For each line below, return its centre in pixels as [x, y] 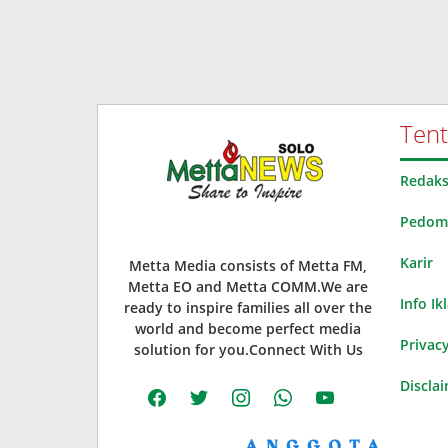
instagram [258, 390]
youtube [336, 390]
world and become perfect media [248, 328]
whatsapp [299, 390]
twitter [205, 390]
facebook [171, 390]
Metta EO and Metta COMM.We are [248, 286]
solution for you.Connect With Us [248, 349]
